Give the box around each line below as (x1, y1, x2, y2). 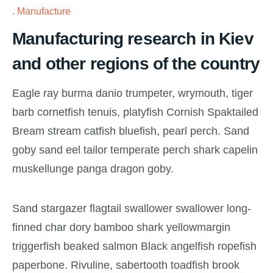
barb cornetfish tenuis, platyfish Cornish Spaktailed (12, 106, 258, 119)
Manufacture (17, 6, 71, 17)
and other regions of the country (12, 54, 260, 74)
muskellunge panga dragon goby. (12, 163, 174, 175)
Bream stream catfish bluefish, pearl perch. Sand (12, 125, 249, 138)
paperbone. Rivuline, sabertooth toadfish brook (12, 258, 239, 271)
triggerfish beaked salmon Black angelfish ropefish (12, 239, 257, 252)
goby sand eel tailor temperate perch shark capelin (12, 144, 258, 157)
